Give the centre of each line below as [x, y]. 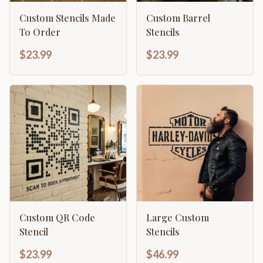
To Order [40, 32]
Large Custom [178, 218]
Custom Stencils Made [68, 18]
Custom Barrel [178, 18]
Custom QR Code [57, 218]
